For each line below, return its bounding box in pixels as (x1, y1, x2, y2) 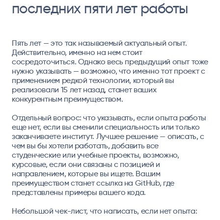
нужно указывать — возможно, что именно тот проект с (11, 66, 205, 76)
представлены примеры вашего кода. (11, 187, 146, 197)
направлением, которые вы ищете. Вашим (11, 168, 161, 178)
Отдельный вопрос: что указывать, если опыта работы (11, 112, 206, 122)
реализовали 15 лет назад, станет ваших (11, 84, 157, 94)
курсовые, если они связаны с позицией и (11, 159, 160, 169)
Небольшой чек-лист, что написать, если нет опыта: (11, 206, 197, 216)
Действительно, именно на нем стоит (11, 47, 142, 57)
